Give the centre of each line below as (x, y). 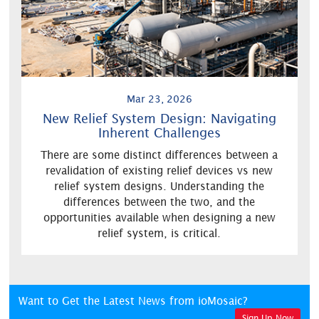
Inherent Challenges (159, 132)
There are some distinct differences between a (159, 155)
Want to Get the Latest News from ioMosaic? (133, 300)
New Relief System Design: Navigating (159, 118)
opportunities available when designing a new (159, 217)
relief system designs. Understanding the (159, 186)
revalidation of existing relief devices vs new (159, 170)
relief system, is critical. (159, 233)
